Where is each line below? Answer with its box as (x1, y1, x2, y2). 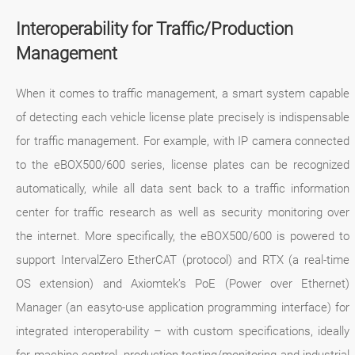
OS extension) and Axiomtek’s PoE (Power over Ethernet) (16, 277, 350, 292)
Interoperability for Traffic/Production (16, 18, 293, 40)
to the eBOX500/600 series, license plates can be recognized (16, 158, 350, 173)
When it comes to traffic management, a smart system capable (16, 86, 350, 101)
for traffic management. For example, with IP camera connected (16, 134, 350, 149)
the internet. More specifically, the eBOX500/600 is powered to (16, 229, 350, 244)
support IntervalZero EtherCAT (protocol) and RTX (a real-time (16, 253, 350, 268)
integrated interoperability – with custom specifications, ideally (16, 324, 350, 339)
